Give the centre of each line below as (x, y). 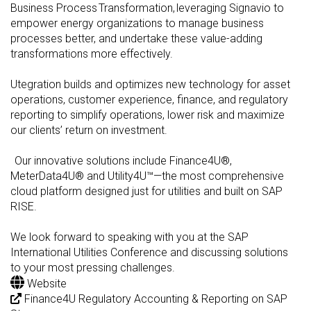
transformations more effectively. (92, 54)
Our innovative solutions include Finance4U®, (121, 161)
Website (45, 284)
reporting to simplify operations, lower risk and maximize (148, 115)
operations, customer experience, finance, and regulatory (149, 100)
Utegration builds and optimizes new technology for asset (150, 85)
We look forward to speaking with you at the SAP (129, 237)
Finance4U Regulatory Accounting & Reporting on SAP (154, 299)
